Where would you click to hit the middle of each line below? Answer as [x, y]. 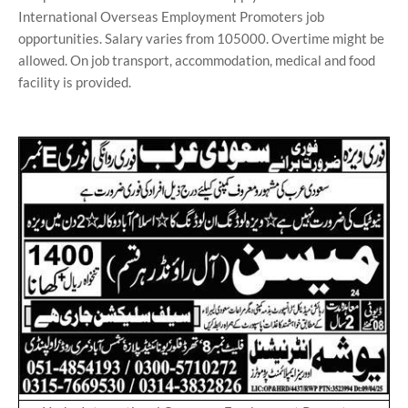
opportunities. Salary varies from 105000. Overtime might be [201, 38]
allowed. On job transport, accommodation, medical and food [197, 60]
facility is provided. [75, 82]
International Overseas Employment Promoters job [171, 16]
